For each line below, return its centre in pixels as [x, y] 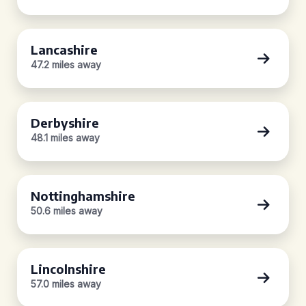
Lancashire [64, 50]
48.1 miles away [65, 138]
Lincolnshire [68, 269]
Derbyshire [65, 123]
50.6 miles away [67, 211]
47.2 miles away [66, 65]
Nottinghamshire [83, 196]
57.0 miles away [66, 284]
